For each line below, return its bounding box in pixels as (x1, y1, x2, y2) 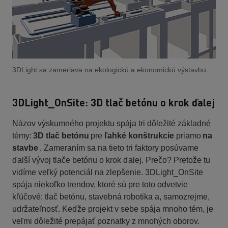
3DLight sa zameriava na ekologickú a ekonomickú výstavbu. (12, 66, 210, 74)
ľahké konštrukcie (102, 131, 176, 140)
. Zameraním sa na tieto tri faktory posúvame (38, 144, 198, 153)
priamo (176, 131, 203, 140)
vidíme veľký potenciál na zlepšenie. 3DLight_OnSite (12, 168, 203, 177)
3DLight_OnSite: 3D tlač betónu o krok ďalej (12, 96, 215, 109)
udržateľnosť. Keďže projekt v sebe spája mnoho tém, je (12, 205, 213, 214)
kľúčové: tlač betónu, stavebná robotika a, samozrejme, (12, 192, 210, 202)
